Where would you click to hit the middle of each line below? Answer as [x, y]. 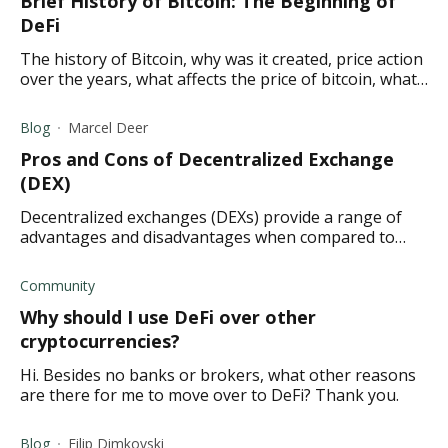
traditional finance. [89, 257]
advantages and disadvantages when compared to [207, 237]
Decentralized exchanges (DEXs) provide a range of [211, 217]
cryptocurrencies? [100, 341]
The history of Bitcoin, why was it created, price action [221, 59]
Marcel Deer [108, 127]
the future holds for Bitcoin [122, 99]
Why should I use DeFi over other [168, 317]
